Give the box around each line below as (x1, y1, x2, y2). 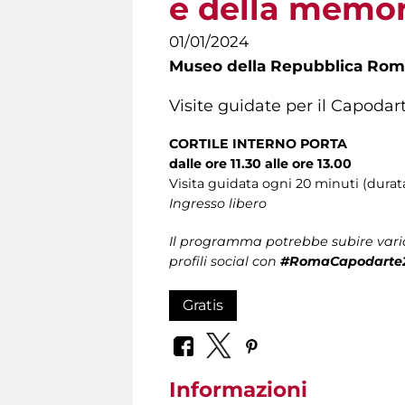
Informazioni (169, 377, 307, 403)
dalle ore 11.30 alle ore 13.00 (169, 155, 355, 172)
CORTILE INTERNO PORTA (169, 135, 347, 152)
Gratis (183, 296, 223, 314)
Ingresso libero (169, 194, 267, 212)
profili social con (169, 252, 280, 269)
